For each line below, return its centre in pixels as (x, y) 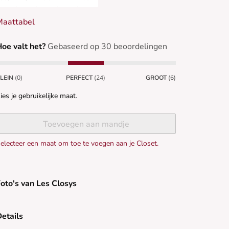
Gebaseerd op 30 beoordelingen (107, 47)
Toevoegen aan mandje (86, 124)
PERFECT (79, 78)
